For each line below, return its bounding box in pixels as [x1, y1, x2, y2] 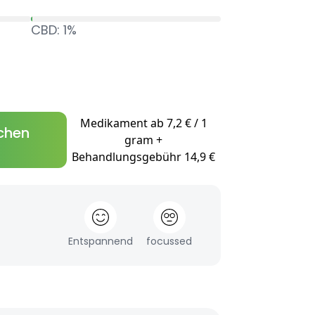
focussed [146, 234, 193, 249]
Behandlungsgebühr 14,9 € [72, 149, 216, 165]
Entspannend [67, 234, 133, 249]
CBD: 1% [30, 21, 77, 39]
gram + [124, 132, 163, 148]
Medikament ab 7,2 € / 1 [79, 115, 207, 131]
